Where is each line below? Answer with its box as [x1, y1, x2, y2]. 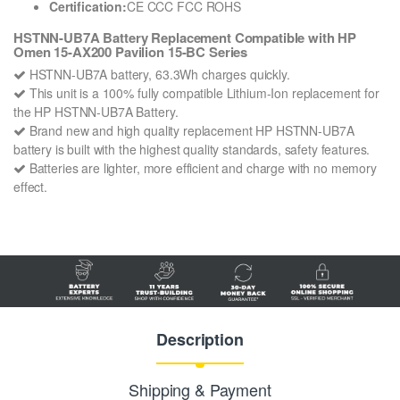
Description [156, 327, 244, 351]
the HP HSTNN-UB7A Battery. [13, 103, 179, 121]
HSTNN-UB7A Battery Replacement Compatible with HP [13, 27, 357, 47]
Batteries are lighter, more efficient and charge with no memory [25, 159, 377, 178]
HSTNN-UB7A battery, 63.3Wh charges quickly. [25, 65, 290, 84]
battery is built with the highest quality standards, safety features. [13, 140, 371, 159]
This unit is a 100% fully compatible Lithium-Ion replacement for [25, 84, 379, 103]
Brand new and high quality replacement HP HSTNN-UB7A [25, 121, 354, 140]
